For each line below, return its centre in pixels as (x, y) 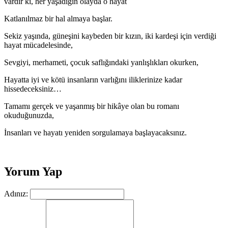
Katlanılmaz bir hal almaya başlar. (58, 19)
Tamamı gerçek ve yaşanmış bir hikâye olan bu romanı (92, 106)
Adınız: (16, 193)
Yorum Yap (33, 171)
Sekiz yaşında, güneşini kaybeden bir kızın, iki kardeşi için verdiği (110, 36)
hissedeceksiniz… (33, 89)
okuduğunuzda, (29, 115)
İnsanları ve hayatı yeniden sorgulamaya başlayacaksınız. (95, 133)
